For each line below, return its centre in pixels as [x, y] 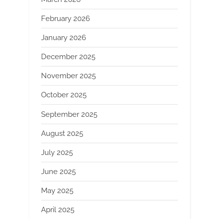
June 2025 [58, 172]
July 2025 [57, 152]
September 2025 [69, 114]
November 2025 [68, 76]
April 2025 [58, 210]
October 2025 [64, 95]
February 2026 [66, 18]
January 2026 [64, 37]
